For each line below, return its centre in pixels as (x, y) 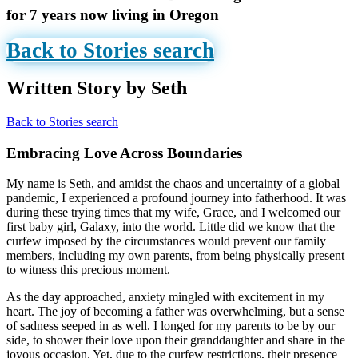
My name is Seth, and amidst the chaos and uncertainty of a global (173, 184)
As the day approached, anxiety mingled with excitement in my (165, 297)
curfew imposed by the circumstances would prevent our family (166, 241)
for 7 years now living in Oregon (113, 14)
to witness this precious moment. (88, 270)
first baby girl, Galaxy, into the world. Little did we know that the (171, 227)
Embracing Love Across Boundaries (124, 153)
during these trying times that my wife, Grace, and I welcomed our (173, 213)
